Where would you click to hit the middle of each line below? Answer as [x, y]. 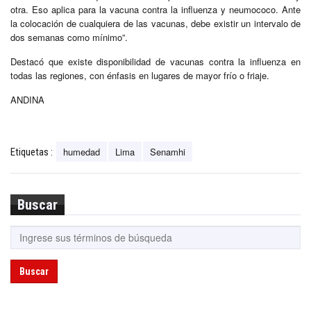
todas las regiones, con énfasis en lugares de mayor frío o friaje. [140, 75]
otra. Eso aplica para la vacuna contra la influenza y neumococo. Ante [155, 9]
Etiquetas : [32, 152]
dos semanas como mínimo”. [69, 37]
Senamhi [168, 151]
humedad [82, 151]
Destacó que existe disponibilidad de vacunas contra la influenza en [155, 61]
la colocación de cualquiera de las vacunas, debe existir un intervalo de [155, 23]
